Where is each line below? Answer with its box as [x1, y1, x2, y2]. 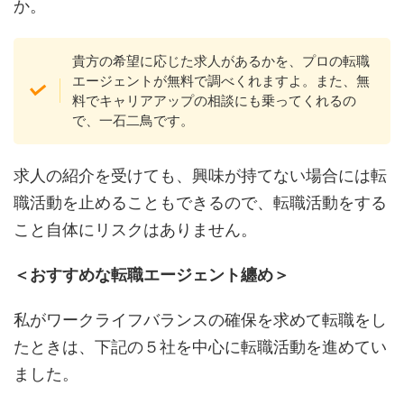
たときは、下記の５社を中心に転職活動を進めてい [14, 337, 387, 357]
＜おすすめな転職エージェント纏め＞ [14, 265, 289, 285]
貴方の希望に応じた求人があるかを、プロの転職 [71, 51, 370, 69]
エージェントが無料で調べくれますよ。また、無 [71, 71, 370, 89]
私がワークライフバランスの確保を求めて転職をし [14, 310, 387, 330]
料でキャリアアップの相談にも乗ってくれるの [71, 91, 356, 109]
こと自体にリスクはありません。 [14, 220, 257, 240]
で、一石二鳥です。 [71, 111, 194, 129]
